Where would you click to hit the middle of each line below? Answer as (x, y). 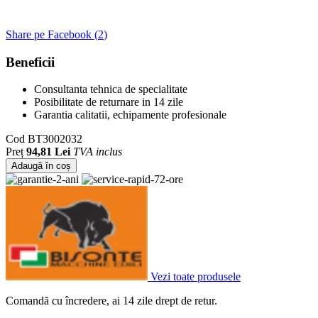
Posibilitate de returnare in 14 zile (109, 102)
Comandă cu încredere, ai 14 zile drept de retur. (111, 301)
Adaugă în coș (41, 166)
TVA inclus (98, 152)
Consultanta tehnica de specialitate (111, 89)
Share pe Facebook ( (52, 34)
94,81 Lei (48, 152)
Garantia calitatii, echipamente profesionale (130, 115)
